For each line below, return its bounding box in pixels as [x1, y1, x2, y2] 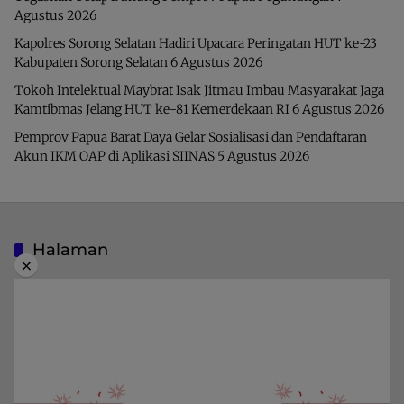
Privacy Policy [14, 332, 97, 349]
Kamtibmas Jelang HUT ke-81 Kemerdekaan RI [14, 100, 289, 117]
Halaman [32, 239, 108, 260]
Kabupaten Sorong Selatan [14, 53, 168, 70]
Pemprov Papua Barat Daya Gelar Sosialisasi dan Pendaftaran [14, 128, 367, 145]
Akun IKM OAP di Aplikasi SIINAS [14, 147, 215, 164]
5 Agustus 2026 [217, 147, 309, 164]
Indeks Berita [14, 276, 92, 293]
